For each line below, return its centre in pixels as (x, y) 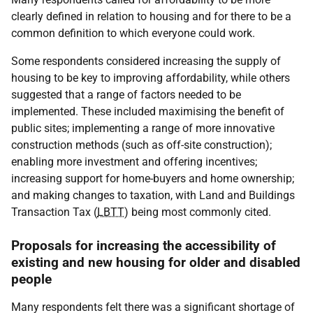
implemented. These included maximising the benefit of (148, 111)
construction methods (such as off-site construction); (141, 145)
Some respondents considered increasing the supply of (146, 61)
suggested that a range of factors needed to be (126, 95)
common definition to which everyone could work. (134, 33)
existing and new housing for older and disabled (156, 262)
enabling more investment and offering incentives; (134, 162)
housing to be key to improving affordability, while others (151, 78)
